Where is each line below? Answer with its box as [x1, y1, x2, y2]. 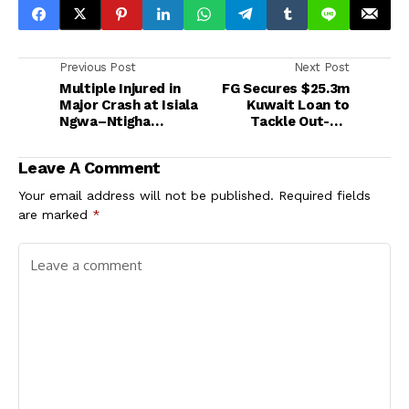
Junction [59, 129, 119, 146]
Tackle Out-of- [250, 112, 350, 130]
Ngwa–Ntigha [59, 112, 151, 130]
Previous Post [59, 59, 136, 74]
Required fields [278, 187, 371, 203]
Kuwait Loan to [246, 96, 350, 113]
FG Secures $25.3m [222, 79, 350, 97]
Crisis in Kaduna [244, 145, 350, 163]
